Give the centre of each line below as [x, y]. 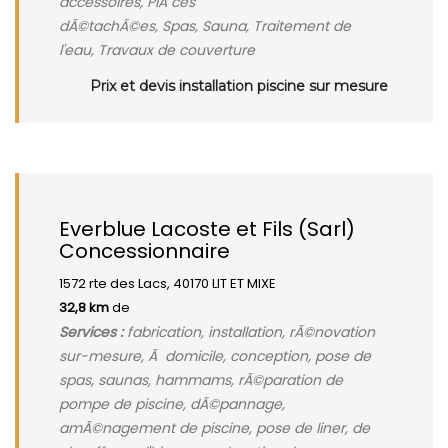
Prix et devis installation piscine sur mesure [239, 86]
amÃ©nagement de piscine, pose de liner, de [214, 428]
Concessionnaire [144, 251]
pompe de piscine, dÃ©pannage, [172, 404]
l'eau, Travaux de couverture [157, 50]
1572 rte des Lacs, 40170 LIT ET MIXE [167, 283]
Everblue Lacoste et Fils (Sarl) [207, 229]
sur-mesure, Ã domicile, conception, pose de [215, 356]
